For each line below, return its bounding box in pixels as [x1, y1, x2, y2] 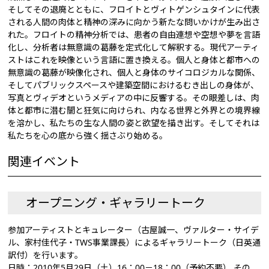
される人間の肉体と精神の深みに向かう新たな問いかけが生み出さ [8, 16, 261, 28]
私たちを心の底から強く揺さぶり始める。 [8, 130, 168, 141]
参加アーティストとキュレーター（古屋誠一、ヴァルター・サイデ [8, 224, 259, 235]
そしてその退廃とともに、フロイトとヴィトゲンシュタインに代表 [8, 4, 261, 15]
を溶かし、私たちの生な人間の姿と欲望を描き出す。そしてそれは [8, 117, 260, 128]
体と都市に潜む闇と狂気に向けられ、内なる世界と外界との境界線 [8, 104, 261, 116]
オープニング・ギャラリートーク [26, 195, 206, 211]
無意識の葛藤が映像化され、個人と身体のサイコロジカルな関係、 [8, 67, 261, 78]
